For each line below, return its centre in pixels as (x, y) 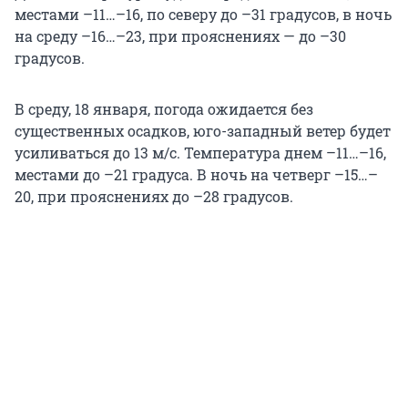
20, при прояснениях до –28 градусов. (154, 196)
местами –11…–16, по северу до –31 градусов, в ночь (203, 14)
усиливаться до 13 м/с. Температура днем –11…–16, (200, 152)
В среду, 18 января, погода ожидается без (164, 108)
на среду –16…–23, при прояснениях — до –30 (180, 36)
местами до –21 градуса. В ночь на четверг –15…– (196, 174)
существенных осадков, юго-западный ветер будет (203, 130)
